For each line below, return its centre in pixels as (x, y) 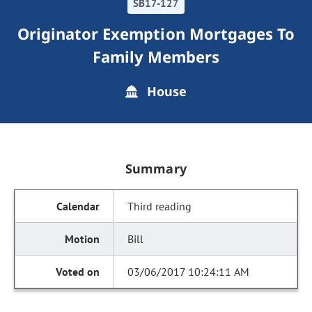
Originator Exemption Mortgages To (156, 33)
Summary (156, 169)
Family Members (156, 56)
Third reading (160, 206)
